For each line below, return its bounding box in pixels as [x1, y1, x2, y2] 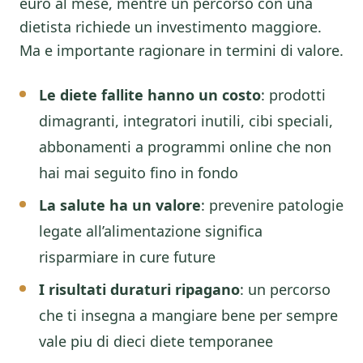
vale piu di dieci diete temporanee [39, 331, 273, 351]
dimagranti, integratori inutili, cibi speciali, [39, 111, 333, 130]
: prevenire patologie [201, 195, 344, 215]
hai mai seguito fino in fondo [39, 163, 238, 182]
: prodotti [261, 85, 326, 105]
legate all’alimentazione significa [39, 221, 263, 241]
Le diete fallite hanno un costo [39, 85, 261, 105]
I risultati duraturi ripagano [39, 280, 240, 299]
